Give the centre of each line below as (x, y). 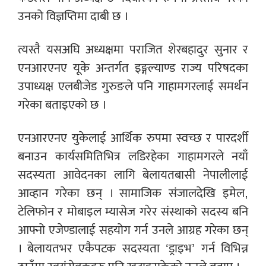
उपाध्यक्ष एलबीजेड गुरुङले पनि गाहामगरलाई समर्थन (133, 87)
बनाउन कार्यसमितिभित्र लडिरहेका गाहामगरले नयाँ (133, 157)
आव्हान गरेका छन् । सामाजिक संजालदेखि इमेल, (133, 194)
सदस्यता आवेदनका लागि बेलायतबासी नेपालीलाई (133, 175)
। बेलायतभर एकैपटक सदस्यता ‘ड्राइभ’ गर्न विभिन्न (133, 249)
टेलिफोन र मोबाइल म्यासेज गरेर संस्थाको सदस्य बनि (133, 212)
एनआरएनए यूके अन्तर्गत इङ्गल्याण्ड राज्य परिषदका (133, 68)
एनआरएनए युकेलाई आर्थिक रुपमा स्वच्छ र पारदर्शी (133, 138)
